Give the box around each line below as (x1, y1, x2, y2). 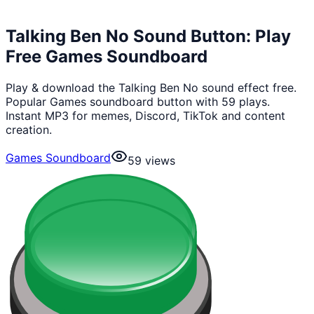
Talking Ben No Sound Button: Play (6, 25, 291, 46)
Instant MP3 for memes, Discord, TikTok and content (6, 108, 285, 123)
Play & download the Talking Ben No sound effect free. (6, 80, 296, 95)
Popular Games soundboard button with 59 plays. (6, 94, 270, 109)
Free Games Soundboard (6, 46, 207, 67)
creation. (6, 122, 52, 137)
